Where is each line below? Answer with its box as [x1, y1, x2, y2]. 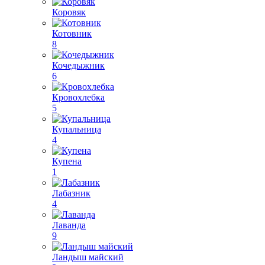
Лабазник [52, 188, 91, 198]
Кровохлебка [52, 92, 105, 102]
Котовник [52, 28, 92, 38]
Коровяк [52, 7, 86, 17]
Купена [52, 156, 82, 166]
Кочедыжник [52, 60, 105, 70]
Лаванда [52, 220, 86, 230]
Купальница [52, 124, 101, 134]
